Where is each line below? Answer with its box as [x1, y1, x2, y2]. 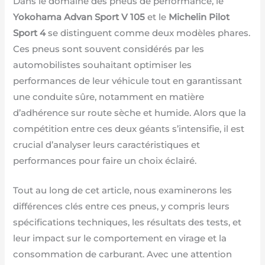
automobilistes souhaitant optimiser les [13, 60, 192, 71]
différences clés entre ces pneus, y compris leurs [13, 201, 230, 212]
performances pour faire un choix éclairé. [13, 156, 197, 167]
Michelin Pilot [169, 12, 230, 23]
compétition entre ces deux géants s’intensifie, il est [13, 124, 245, 135]
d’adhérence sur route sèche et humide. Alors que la [13, 108, 247, 119]
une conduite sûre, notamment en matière [13, 92, 205, 103]
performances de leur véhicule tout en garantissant [13, 76, 243, 87]
